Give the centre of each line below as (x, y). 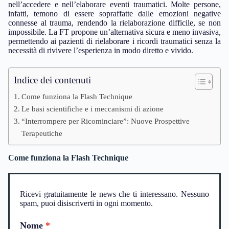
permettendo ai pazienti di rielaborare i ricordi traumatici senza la (114, 41)
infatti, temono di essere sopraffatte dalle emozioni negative (114, 14)
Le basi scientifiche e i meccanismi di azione (93, 109)
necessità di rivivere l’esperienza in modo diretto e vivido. (101, 50)
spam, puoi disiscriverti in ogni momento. (86, 203)
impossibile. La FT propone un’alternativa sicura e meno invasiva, (114, 32)
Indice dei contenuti (52, 80)
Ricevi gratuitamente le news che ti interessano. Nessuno (114, 194)
